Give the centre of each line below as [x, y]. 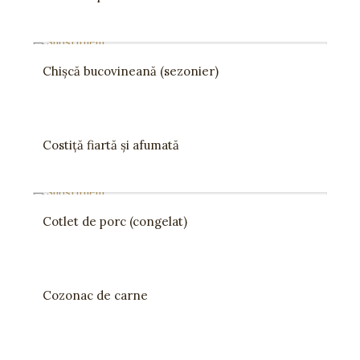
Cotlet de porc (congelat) [115, 221]
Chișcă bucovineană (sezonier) [131, 71]
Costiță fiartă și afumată [111, 145]
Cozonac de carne [95, 295]
